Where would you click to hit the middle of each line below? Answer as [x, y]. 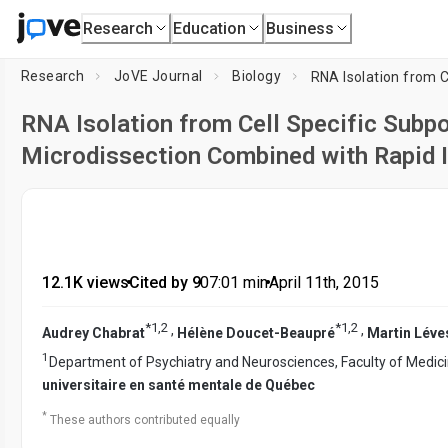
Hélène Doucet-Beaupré [256, 332]
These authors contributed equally [145, 420]
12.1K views [85, 282]
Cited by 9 [164, 282]
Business [300, 28]
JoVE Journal [158, 76]
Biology [257, 76]
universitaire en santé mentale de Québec [178, 385]
